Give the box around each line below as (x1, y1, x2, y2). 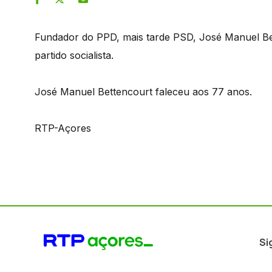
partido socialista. (35, 49, 114, 61)
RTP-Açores (35, 121, 91, 134)
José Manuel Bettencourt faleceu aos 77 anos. (35, 85, 252, 98)
